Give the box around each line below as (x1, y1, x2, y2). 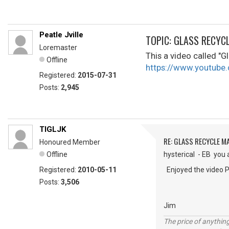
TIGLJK (39, 125, 66, 134)
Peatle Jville (39, 30, 83, 39)
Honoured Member (39, 138, 100, 146)
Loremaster (39, 43, 77, 52)
